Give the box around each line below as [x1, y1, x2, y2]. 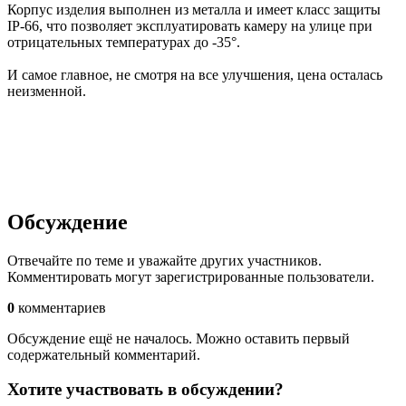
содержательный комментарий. [7, 346, 200, 362]
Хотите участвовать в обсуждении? [7, 380, 284, 400]
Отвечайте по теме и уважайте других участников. [7, 252, 322, 268]
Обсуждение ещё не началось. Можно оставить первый [7, 330, 350, 346]
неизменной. [7, 82, 86, 99]
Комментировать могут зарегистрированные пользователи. [7, 268, 374, 285]
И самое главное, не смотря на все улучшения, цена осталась [7, 66, 382, 82]
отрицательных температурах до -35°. [7, 34, 240, 50]
